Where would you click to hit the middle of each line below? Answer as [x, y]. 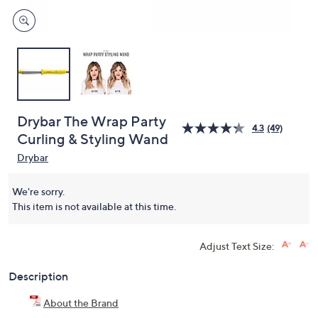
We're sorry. [38, 196]
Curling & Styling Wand [93, 143]
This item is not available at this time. [94, 210]
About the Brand [81, 307]
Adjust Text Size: [237, 250]
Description [38, 280]
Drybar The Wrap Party [92, 126]
